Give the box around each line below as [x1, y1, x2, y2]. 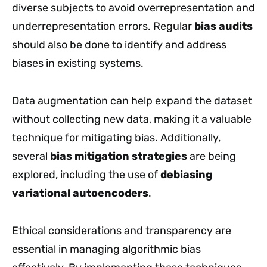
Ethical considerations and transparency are [12, 223, 231, 237]
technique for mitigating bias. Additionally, [12, 131, 221, 144]
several [12, 149, 50, 163]
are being [187, 149, 236, 163]
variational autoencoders [12, 186, 148, 200]
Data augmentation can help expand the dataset [12, 94, 252, 107]
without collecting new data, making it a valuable [12, 112, 252, 126]
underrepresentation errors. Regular [12, 19, 194, 33]
